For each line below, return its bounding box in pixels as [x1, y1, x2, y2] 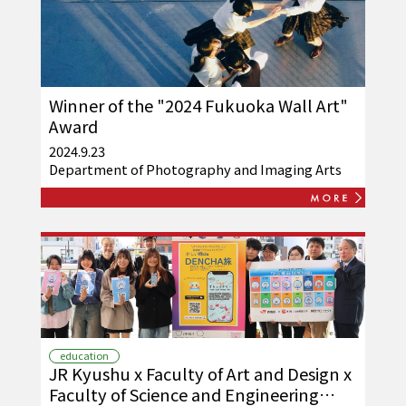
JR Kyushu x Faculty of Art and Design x [48, 361, 352, 385]
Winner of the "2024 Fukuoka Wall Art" [48, 92, 348, 117]
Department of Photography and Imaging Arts [48, 159, 342, 179]
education [59, 348, 109, 363]
